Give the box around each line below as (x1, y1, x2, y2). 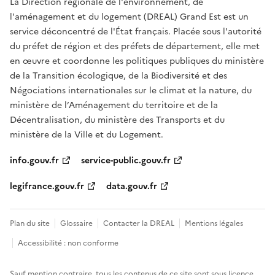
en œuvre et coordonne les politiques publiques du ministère (10, 55, 264, 68)
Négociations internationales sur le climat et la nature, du (10, 84, 252, 98)
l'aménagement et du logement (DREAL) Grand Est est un (10, 10, 249, 24)
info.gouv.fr (10, 154, 59, 168)
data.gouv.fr (106, 180, 157, 193)
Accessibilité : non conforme (18, 238, 118, 249)
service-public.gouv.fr (81, 154, 171, 168)
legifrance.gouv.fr (10, 180, 84, 193)
